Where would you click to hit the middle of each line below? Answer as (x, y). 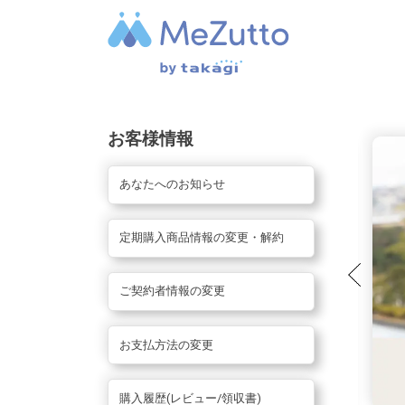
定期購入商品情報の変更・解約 (201, 238)
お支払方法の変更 (166, 344)
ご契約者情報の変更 (172, 291)
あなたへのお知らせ (172, 184)
